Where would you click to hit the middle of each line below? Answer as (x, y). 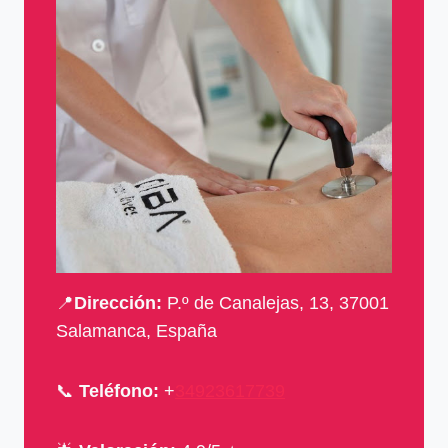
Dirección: (118, 303)
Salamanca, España (136, 331)
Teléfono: (119, 391)
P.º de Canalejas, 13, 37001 (275, 303)
